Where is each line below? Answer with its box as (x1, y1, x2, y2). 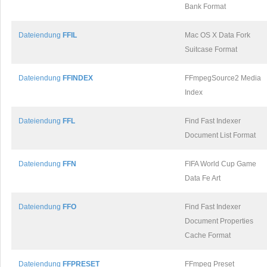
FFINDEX (63, 74, 93, 82)
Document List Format (185, 131, 256, 139)
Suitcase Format (185, 45, 237, 54)
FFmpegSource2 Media (185, 74, 261, 82)
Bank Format (185, 2, 226, 11)
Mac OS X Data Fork (185, 31, 250, 39)
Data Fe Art (185, 174, 221, 182)
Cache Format (185, 231, 231, 240)
